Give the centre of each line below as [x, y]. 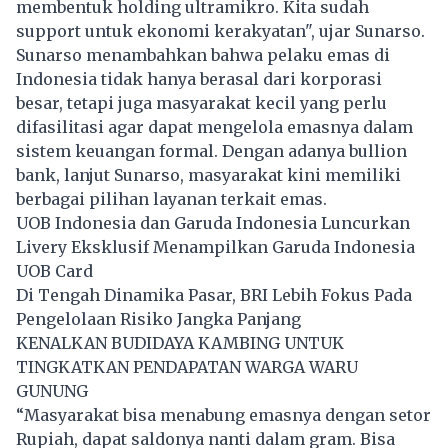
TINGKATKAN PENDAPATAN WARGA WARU [187, 367]
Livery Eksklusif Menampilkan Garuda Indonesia [215, 247]
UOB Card [54, 271]
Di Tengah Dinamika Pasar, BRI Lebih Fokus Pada [214, 295]
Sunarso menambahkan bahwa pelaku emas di [203, 55]
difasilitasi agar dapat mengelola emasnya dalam [214, 127]
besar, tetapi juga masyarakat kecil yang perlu [201, 103]
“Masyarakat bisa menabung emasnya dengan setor [223, 415]
